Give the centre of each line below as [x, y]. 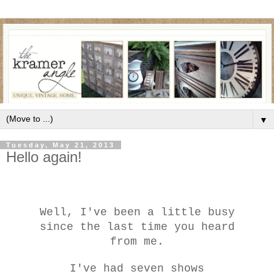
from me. [137, 241]
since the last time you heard [137, 227]
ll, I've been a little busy [144, 212]
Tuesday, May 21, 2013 [61, 145]
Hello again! [44, 157]
